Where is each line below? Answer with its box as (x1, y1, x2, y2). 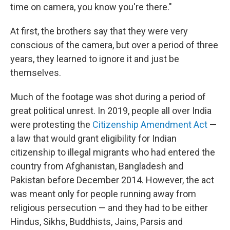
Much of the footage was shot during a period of (10, 91, 206, 102)
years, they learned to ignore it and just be (10, 53, 179, 64)
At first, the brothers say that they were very (10, 25, 188, 36)
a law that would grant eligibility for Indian (10, 132, 177, 144)
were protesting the (10, 119, 92, 130)
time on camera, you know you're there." (10, 1, 172, 12)
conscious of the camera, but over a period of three (10, 39, 218, 50)
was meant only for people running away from (10, 188, 196, 199)
